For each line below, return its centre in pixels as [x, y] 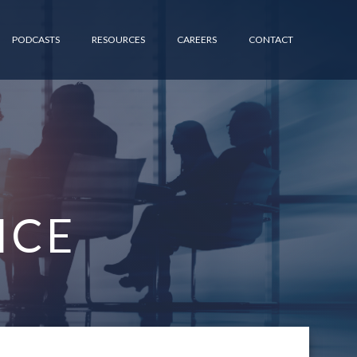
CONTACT [271, 39]
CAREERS [197, 39]
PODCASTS [36, 39]
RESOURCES [118, 39]
